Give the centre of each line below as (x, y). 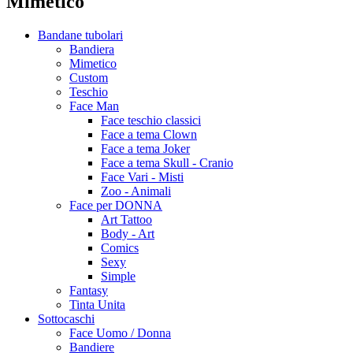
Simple (118, 276)
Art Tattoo (126, 219)
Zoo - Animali (136, 191)
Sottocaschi (66, 318)
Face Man (94, 106)
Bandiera (92, 49)
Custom (89, 77)
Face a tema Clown (149, 134)
